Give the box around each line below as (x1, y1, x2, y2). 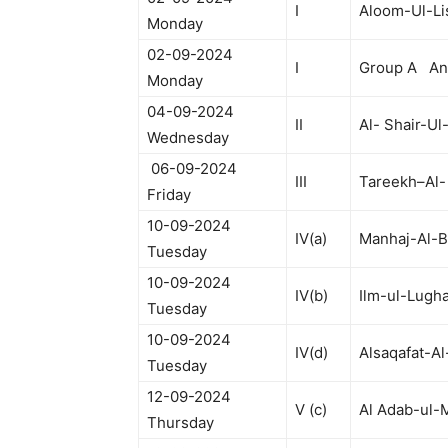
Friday (147, 185, 191, 204)
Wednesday (147, 128, 229, 147)
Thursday (147, 413, 214, 432)
